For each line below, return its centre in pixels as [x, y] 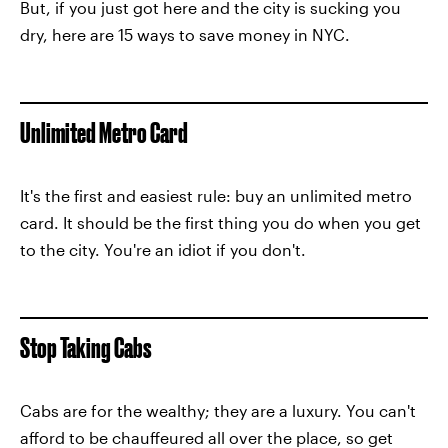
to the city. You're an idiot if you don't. [163, 249]
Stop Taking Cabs [85, 347]
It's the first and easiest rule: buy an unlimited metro [216, 195]
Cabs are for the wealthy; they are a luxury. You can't [218, 410]
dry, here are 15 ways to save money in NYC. [185, 34]
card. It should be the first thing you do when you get [220, 222]
